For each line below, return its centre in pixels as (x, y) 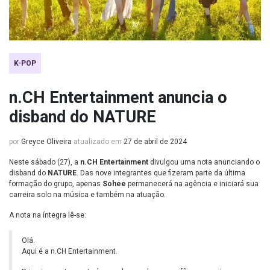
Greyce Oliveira (46, 142)
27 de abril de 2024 (155, 142)
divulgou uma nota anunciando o (204, 162)
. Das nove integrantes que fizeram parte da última (161, 173)
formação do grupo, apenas (56, 184)
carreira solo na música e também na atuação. (87, 195)
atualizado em (98, 142)
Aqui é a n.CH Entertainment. (70, 252)
